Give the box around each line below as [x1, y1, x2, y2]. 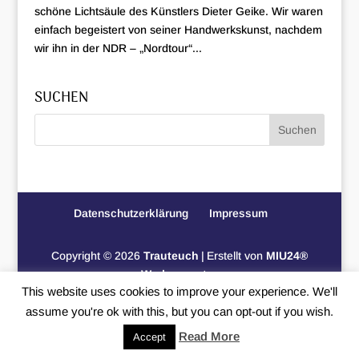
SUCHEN [34, 86, 88, 110]
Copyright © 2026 [50, 248, 143, 262]
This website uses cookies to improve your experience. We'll [22, 284, 337, 299]
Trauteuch [143, 248, 199, 262]
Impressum [208, 206, 268, 220]
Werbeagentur [140, 267, 218, 280]
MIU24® [265, 248, 308, 262]
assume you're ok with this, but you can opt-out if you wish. [26, 305, 333, 318]
